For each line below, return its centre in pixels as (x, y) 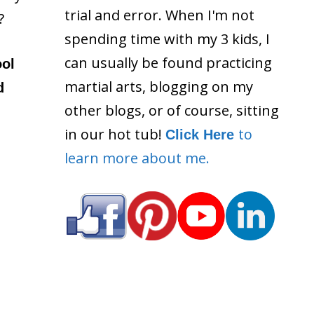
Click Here (202, 134)
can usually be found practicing (168, 62)
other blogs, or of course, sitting (172, 110)
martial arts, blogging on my (159, 86)
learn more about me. (137, 158)
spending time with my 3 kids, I (167, 39)
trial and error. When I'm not (159, 15)
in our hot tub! (115, 134)
